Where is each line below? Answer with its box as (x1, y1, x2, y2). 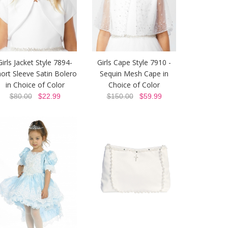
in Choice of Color (5, 79, 65, 90)
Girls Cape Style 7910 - (97, 57, 171, 67)
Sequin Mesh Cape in (100, 68, 168, 78)
